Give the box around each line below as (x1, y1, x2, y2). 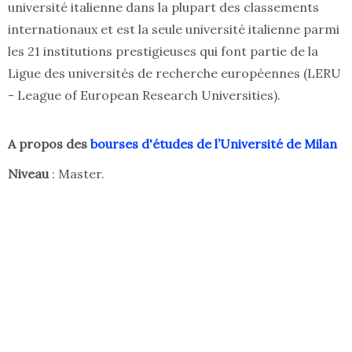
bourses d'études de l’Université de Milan (90, 136, 337, 152)
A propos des (8, 136, 90, 152)
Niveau (8, 166, 52, 182)
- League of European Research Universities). (8, 87, 280, 104)
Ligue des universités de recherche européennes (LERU (8, 65, 341, 82)
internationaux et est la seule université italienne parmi (8, 21, 339, 38)
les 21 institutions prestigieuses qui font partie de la (8, 43, 318, 60)
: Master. (52, 166, 104, 182)
